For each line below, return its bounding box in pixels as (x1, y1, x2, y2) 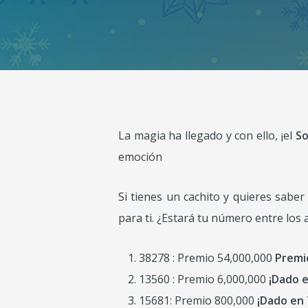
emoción (118, 149, 162, 164)
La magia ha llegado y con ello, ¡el (118, 128, 296, 143)
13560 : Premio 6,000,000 (139, 272, 269, 287)
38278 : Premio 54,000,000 (139, 250, 275, 265)
